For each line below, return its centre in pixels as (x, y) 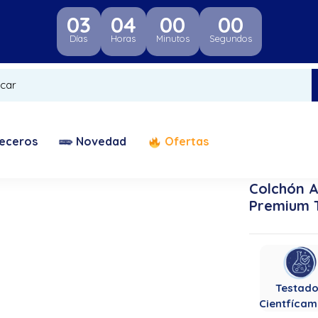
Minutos (172, 38)
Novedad (101, 142)
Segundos (230, 38)
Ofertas (187, 142)
